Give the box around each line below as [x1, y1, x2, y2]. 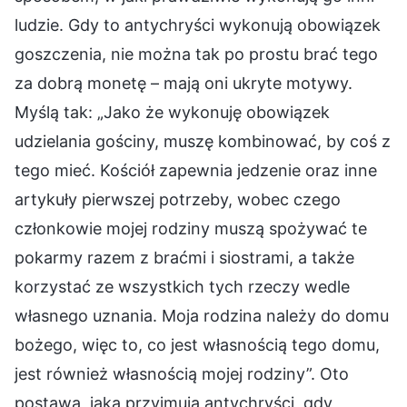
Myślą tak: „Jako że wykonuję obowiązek [15, 103, 330, 123]
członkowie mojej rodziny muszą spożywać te [15, 219, 367, 239]
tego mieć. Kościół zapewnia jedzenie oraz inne [15, 161, 377, 181]
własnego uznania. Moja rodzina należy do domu [15, 306, 389, 326]
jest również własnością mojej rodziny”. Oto [15, 364, 349, 384]
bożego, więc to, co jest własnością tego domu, [15, 335, 380, 355]
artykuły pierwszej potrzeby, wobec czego [15, 190, 341, 210]
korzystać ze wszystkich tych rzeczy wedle [15, 277, 350, 297]
